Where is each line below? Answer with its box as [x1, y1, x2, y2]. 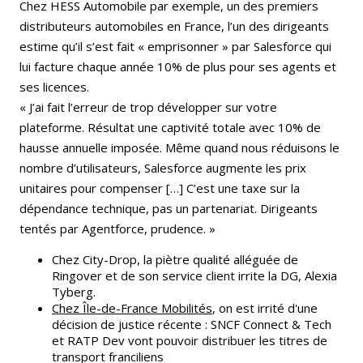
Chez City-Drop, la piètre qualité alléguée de [52, 250, 298, 267]
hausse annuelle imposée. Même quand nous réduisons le [19, 139, 340, 156]
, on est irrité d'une [212, 299, 318, 316]
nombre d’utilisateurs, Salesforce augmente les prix [19, 159, 306, 176]
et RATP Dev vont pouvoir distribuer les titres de [52, 331, 327, 348]
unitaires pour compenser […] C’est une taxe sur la [19, 179, 300, 196]
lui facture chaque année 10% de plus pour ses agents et [19, 58, 336, 75]
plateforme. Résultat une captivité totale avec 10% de [19, 118, 321, 135]
